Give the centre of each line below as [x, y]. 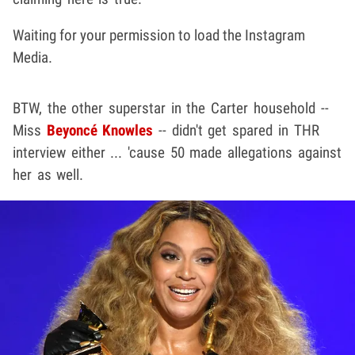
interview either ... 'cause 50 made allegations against [177, 152]
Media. [32, 57]
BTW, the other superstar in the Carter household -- [171, 108]
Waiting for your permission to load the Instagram [159, 35]
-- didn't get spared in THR [236, 130]
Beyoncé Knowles [100, 130]
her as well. [48, 174]
